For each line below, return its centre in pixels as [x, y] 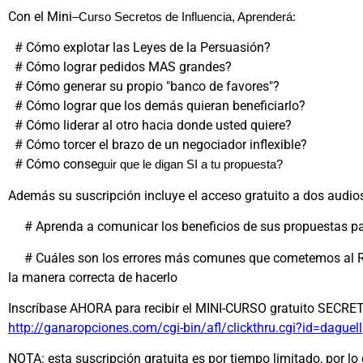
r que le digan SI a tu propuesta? [198, 165]
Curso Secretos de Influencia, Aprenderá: [187, 17]
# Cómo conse [53, 164]
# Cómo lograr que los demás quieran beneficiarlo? [157, 106]
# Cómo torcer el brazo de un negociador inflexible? [158, 145]
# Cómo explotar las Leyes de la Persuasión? [139, 48]
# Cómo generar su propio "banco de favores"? [144, 87]
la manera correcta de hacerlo [93, 277]
